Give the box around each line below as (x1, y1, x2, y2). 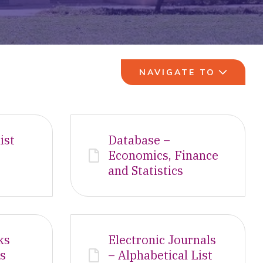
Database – (107, 132, 170, 148)
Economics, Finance (107, 147, 218, 163)
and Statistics (107, 163, 183, 178)
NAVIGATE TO (139, 67, 215, 77)
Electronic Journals (107, 232, 216, 248)
